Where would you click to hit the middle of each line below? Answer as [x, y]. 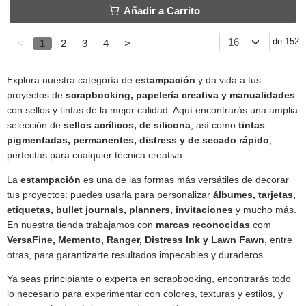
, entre [278, 240]
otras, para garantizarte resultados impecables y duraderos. [136, 255]
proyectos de [36, 96]
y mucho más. [265, 210]
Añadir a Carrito [160, 11]
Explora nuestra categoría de [71, 81]
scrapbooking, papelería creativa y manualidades [180, 96]
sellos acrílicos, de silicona [127, 126]
